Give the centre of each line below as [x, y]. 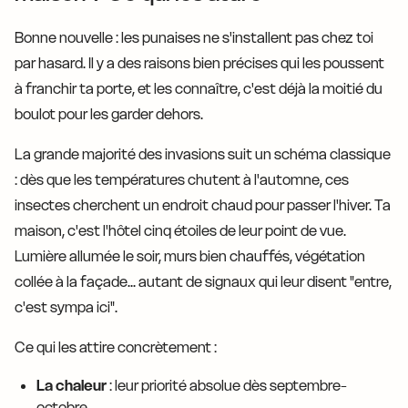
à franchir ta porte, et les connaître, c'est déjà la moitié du [199, 88]
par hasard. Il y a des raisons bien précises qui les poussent [199, 63]
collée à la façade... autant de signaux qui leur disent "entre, [203, 281]
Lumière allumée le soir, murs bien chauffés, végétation [190, 256]
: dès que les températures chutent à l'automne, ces [182, 179]
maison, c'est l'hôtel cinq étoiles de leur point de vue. [180, 230]
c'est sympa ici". [66, 307]
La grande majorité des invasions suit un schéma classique [203, 154]
